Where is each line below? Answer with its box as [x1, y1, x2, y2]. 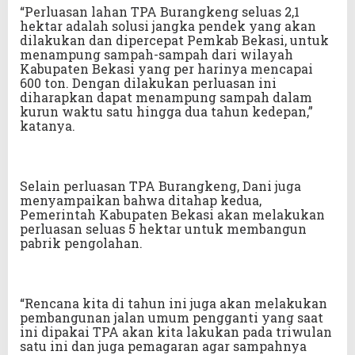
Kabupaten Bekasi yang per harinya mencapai [20, 60, 313, 78]
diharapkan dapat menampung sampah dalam [20, 89, 312, 106]
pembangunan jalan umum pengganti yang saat [20, 309, 323, 326]
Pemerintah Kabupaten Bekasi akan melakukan [20, 206, 325, 223]
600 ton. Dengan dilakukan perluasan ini [20, 74, 277, 92]
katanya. [20, 117, 75, 135]
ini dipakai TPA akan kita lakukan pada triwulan [20, 323, 332, 341]
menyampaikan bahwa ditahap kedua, [20, 192, 261, 209]
